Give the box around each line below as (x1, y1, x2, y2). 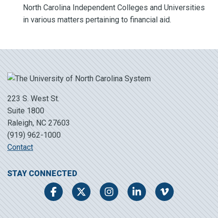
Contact (7, 142, 33, 152)
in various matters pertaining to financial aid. (23, 15, 171, 24)
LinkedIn (131, 187, 161, 197)
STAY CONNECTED (7, 168, 77, 178)
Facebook (48, 187, 82, 197)
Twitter (75, 187, 100, 197)
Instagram (104, 187, 138, 197)
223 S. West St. (7, 93, 59, 103)
